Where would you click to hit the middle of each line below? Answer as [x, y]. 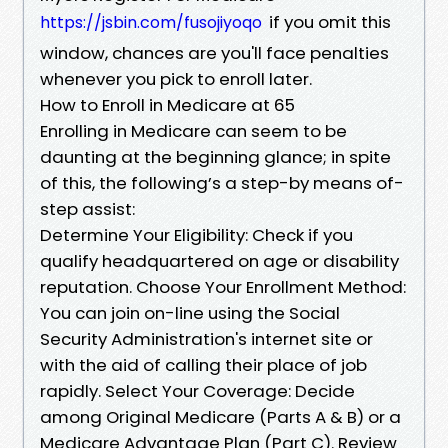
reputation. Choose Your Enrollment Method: [223, 286]
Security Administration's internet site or [206, 338]
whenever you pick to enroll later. [176, 78]
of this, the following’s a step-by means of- [222, 182]
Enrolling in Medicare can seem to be [193, 130]
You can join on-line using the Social [190, 312]
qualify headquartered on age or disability [219, 260]
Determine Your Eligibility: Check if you [196, 234]
